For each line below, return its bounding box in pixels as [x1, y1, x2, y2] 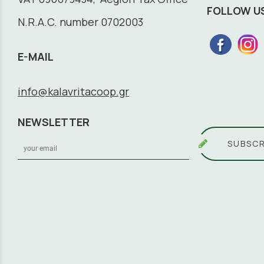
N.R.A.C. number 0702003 [18, 14, 143, 29]
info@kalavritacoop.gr [18, 84, 129, 98]
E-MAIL [18, 49, 54, 64]
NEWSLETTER [18, 114, 90, 129]
